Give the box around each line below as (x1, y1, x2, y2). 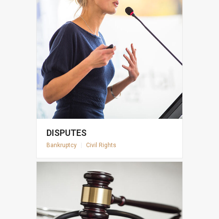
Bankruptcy (46, 142, 77, 149)
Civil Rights (86, 142, 116, 149)
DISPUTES (46, 128, 87, 138)
